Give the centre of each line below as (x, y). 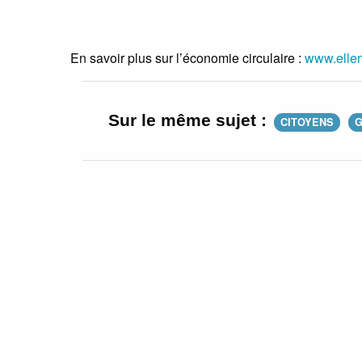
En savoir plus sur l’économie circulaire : (187, 58)
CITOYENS (307, 122)
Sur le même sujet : (190, 120)
